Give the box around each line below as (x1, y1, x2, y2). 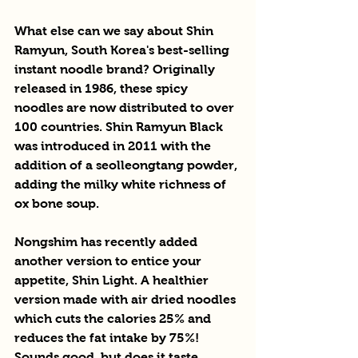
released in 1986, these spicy (14, 81, 191, 95)
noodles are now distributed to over (14, 100, 237, 114)
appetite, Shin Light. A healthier (14, 272, 212, 287)
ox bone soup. (14, 196, 99, 210)
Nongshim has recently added (14, 234, 201, 249)
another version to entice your (14, 253, 205, 268)
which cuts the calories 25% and (14, 311, 214, 325)
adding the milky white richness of (14, 177, 229, 191)
